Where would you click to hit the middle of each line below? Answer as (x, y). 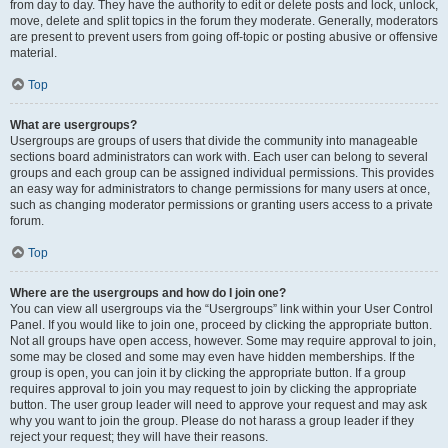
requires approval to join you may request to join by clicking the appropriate (213, 389)
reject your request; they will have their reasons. (139, 437)
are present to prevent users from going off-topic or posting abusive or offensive (224, 37)
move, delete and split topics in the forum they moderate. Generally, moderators (224, 21)
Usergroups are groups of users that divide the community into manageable (214, 141)
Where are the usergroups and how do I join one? (148, 293)
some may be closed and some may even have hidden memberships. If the (212, 357)
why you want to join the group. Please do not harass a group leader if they (212, 421)
